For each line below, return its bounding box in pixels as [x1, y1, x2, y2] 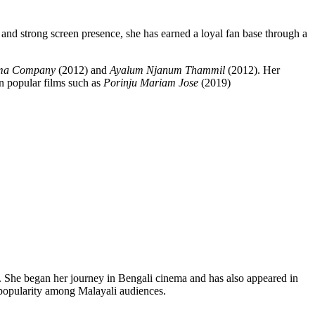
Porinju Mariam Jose [103, 77, 198, 89]
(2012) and [56, 64, 110, 77]
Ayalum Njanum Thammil [110, 64, 225, 77]
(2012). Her [225, 64, 280, 77]
